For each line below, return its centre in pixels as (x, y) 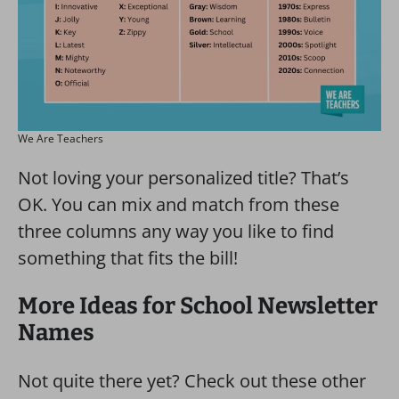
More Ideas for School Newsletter (198, 306)
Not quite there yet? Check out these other (192, 381)
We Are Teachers (61, 138)
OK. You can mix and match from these (179, 204)
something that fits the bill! (128, 258)
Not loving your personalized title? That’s (183, 178)
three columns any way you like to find (176, 231)
